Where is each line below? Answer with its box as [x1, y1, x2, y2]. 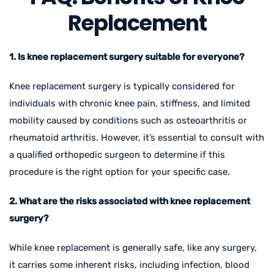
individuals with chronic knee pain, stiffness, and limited [9, 97, 250, 109]
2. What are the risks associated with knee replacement [9, 195, 250, 207]
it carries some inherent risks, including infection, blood [9, 259, 250, 270]
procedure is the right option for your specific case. [9, 166, 230, 177]
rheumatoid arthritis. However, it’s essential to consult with [9, 131, 264, 143]
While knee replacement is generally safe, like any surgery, [9, 242, 257, 253]
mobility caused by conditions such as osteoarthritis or [9, 114, 247, 126]
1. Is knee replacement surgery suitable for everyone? [9, 51, 244, 62]
